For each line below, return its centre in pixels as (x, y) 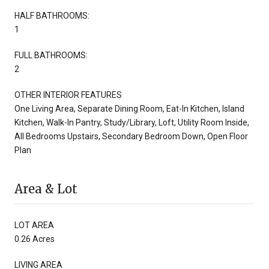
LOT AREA (34, 225)
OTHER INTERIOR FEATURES (68, 95)
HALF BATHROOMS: (52, 15)
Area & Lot (46, 189)
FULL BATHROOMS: (51, 55)
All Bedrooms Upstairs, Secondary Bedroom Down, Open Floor (131, 136)
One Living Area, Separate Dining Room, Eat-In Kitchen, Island (129, 108)
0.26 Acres (35, 239)
